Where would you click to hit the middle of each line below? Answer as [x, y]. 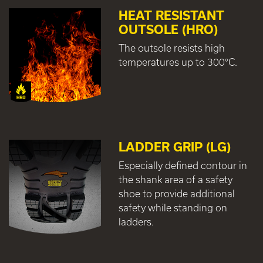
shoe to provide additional [176, 193]
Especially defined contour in [183, 165]
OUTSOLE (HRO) [168, 30]
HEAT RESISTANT [171, 16]
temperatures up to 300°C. [178, 62]
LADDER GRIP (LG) [174, 146]
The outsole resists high [171, 48]
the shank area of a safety [175, 179]
